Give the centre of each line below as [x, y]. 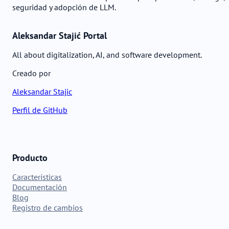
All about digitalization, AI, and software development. [107, 54]
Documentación [40, 187]
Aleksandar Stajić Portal [60, 35]
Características [37, 177]
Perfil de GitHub [40, 110]
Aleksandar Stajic [42, 91]
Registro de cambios [48, 207]
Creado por [31, 73]
